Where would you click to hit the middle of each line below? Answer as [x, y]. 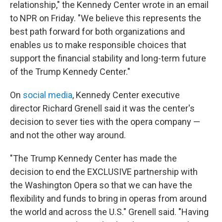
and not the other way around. [68, 135]
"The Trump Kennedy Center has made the [93, 158]
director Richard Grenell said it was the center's [102, 108]
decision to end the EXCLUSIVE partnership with [104, 172]
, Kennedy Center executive [126, 95]
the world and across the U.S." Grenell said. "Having [109, 212]
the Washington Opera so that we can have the [101, 185]
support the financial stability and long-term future [108, 58]
